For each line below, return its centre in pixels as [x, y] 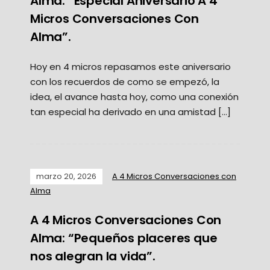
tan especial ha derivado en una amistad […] [130, 111]
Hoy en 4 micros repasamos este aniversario [130, 66]
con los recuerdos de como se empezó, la [125, 81]
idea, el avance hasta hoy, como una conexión [134, 96]
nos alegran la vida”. [93, 256]
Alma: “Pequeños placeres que [124, 238]
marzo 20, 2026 [66, 176]
